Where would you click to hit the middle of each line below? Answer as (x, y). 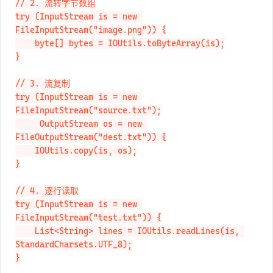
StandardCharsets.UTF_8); (74, 257)
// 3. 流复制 (43, 97)
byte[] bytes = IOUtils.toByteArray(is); (25, 56)
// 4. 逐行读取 (47, 204)
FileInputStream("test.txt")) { (88, 231)
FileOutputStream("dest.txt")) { (91, 150)
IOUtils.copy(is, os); (25, 164)
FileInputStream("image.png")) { (91, 43)
